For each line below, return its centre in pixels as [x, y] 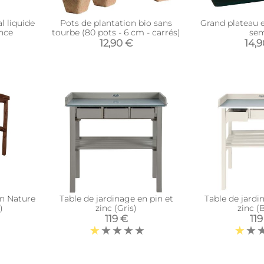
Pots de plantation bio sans [116, 23]
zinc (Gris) [116, 208]
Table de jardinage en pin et [116, 199]
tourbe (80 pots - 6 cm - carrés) [116, 32]
